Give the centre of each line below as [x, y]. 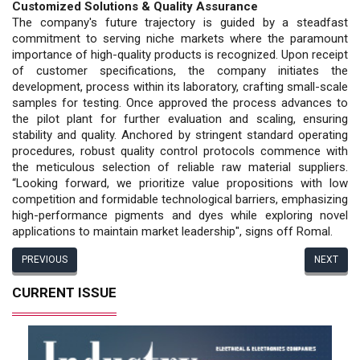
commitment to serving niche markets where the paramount [180, 38]
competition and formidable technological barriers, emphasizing [180, 199]
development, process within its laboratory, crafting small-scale [180, 86]
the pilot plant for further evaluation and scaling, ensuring [180, 119]
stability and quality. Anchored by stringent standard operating [180, 135]
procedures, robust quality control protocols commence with [180, 151]
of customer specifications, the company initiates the [180, 70]
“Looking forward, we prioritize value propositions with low [180, 183]
